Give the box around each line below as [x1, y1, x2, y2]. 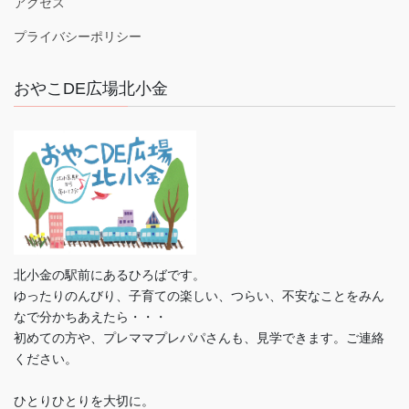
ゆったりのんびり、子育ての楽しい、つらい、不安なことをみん [14, 288, 384, 303]
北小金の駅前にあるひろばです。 [14, 267, 205, 282]
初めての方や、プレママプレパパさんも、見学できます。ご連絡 [14, 330, 384, 345]
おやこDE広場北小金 [14, 79, 168, 98]
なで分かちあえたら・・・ [14, 309, 167, 324]
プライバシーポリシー [14, 28, 142, 44]
